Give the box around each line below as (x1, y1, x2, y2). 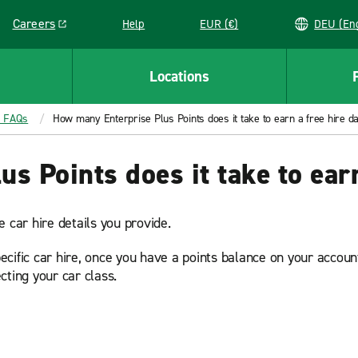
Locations (149, 66, 209, 86)
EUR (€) (200, 16, 239, 32)
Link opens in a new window (12, 22, 165, 40)
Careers (12, 15, 56, 32)
